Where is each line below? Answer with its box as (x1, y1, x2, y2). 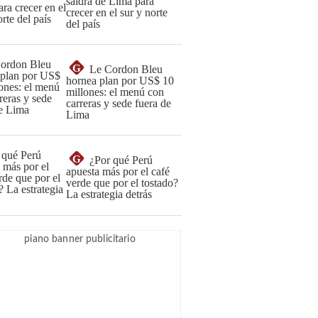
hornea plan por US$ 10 (66, 75, 174, 87)
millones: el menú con (66, 86, 164, 98)
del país (66, 18, 100, 30)
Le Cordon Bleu (89, 63, 163, 75)
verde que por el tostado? (66, 177, 178, 189)
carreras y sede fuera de (66, 97, 171, 109)
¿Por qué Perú (89, 154, 153, 166)
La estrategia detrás (66, 188, 152, 200)
